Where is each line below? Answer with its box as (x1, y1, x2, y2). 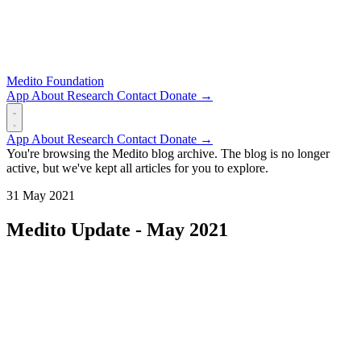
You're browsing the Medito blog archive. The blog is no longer (6, 147, 330, 160)
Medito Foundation (6, 74, 104, 88)
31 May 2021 (6, 189, 75, 202)
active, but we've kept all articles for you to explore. (6, 161, 268, 175)
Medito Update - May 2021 (6, 218, 228, 240)
